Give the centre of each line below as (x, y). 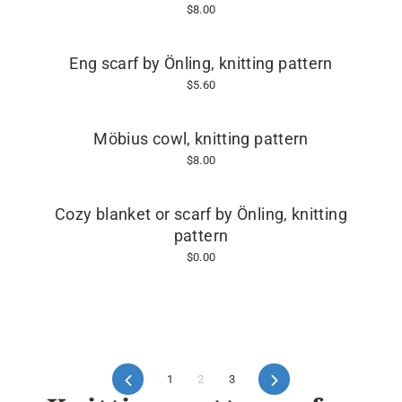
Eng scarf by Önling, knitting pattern (201, 64)
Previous (157, 379)
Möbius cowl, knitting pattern (201, 139)
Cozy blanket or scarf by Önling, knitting (201, 214)
